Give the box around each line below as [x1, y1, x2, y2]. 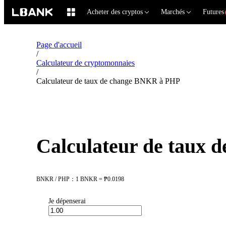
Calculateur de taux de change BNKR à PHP [36, 77, 180, 85]
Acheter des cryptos [87, 8, 143, 16]
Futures [203, 8, 224, 16]
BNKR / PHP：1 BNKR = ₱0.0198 [36, 176, 124, 183]
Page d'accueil [36, 40, 82, 49]
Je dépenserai [48, 197, 86, 205]
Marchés [161, 8, 185, 16]
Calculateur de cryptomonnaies [36, 59, 135, 67]
